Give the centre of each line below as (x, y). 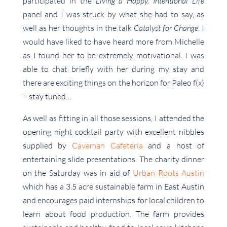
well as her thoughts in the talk (78, 28)
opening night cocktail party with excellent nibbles (113, 131)
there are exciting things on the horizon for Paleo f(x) (113, 82)
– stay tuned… (47, 96)
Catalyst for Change (166, 28)
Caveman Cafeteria (107, 145)
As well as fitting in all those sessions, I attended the (113, 118)
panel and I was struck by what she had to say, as (113, 14)
